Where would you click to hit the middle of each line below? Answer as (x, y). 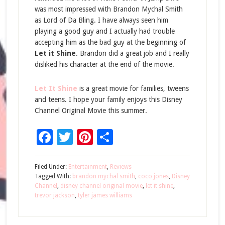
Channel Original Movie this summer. (91, 110)
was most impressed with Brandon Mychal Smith (108, 9)
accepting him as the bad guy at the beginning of (110, 42)
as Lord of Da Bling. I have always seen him (101, 20)
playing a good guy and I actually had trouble (104, 31)
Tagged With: (53, 176)
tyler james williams (105, 195)
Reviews (121, 167)
